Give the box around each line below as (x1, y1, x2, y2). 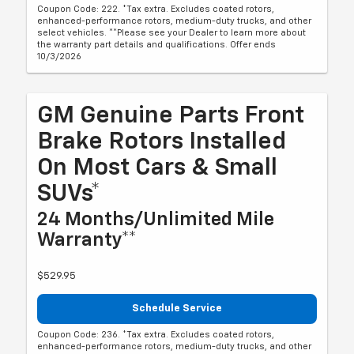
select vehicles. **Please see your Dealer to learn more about (37, 28, 307, 37)
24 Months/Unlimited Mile (37, 209, 275, 229)
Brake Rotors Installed (37, 130, 287, 154)
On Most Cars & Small (37, 156, 278, 180)
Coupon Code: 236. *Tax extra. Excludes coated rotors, (37, 330, 275, 340)
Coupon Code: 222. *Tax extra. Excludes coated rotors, (37, 4, 275, 13)
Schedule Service (132, 303, 222, 314)
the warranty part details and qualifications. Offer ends (37, 40, 277, 49)
